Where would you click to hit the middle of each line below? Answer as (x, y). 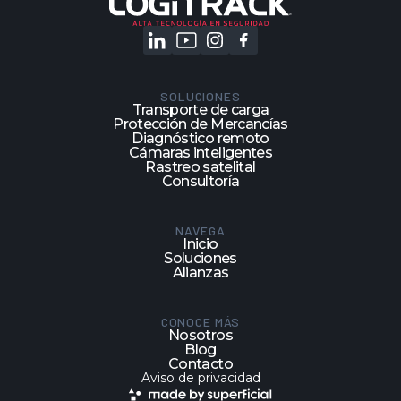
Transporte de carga (200, 109)
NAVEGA (200, 230)
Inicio (200, 243)
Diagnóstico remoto (200, 138)
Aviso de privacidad (200, 377)
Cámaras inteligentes (200, 152)
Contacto (200, 363)
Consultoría (200, 181)
